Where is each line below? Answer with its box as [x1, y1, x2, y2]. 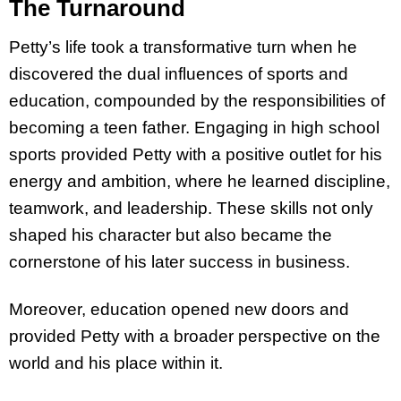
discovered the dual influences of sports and [9, 64, 348, 83]
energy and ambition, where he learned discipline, [9, 171, 390, 191]
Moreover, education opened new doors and [9, 299, 349, 319]
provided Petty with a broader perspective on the [9, 326, 380, 346]
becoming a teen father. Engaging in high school [9, 117, 380, 137]
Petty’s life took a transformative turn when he [9, 37, 357, 56]
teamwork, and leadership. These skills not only [9, 198, 373, 218]
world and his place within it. [9, 353, 223, 372]
